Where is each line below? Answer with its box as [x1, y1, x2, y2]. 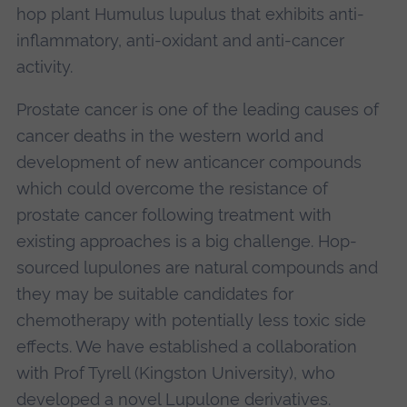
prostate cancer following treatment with [15, 205, 332, 225]
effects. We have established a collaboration [15, 337, 357, 357]
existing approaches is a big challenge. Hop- [15, 232, 357, 252]
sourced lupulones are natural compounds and [15, 258, 378, 278]
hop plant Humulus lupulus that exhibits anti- [15, 5, 364, 25]
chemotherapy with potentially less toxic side [15, 311, 366, 331]
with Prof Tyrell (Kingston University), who [15, 363, 335, 383]
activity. [15, 57, 73, 77]
